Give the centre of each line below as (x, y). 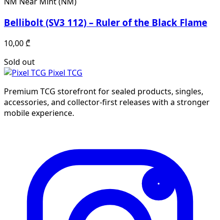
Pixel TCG (65, 72)
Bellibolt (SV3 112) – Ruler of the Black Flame (106, 23)
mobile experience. (39, 113)
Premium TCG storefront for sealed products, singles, (104, 91)
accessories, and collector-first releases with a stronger (107, 102)
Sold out (19, 62)
